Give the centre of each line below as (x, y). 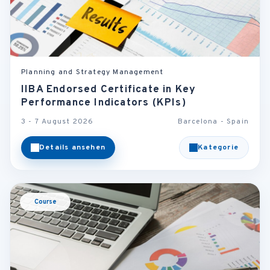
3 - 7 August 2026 (58, 122)
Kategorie (218, 148)
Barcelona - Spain (213, 122)
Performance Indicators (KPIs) (104, 103)
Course (45, 202)
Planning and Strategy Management (93, 73)
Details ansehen (72, 148)
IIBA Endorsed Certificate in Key (109, 90)
